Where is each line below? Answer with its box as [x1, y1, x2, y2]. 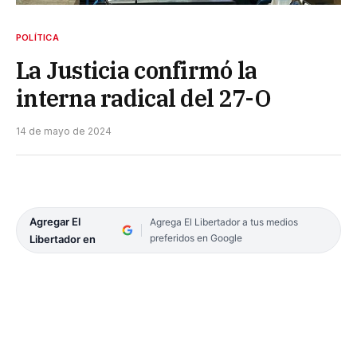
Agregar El [29, 214, 80, 228]
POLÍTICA [16, 31, 59, 43]
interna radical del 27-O [16, 82, 272, 113]
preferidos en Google [149, 231, 242, 244]
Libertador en [29, 232, 96, 245]
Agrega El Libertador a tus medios [149, 215, 298, 228]
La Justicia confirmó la [16, 54, 257, 85]
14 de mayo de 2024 [16, 124, 112, 137]
